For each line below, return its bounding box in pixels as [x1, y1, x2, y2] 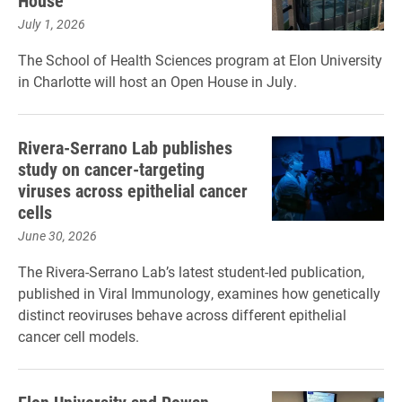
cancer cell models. [18, 327, 139, 345]
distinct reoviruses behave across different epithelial [18, 305, 346, 324]
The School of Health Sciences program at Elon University [18, 50, 382, 69]
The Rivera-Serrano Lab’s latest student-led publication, [18, 262, 364, 281]
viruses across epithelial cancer [18, 179, 248, 202]
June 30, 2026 [18, 227, 97, 244]
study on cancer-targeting [18, 157, 205, 180]
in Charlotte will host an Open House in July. [18, 72, 297, 91]
